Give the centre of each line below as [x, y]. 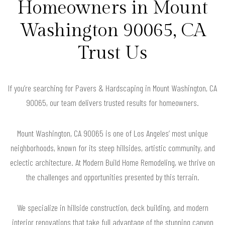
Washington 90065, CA [113, 30]
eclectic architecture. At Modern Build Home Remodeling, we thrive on [113, 162]
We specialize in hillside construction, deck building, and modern [113, 207]
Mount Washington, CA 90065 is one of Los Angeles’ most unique [113, 133]
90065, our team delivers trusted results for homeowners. [113, 102]
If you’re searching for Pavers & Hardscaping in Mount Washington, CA [113, 88]
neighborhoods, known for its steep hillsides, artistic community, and [113, 147]
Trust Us [113, 53]
